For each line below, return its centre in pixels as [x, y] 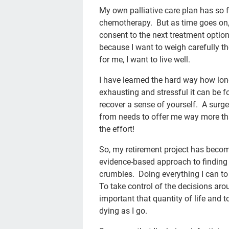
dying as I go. [123, 211]
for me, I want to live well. [145, 60]
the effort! [117, 129]
